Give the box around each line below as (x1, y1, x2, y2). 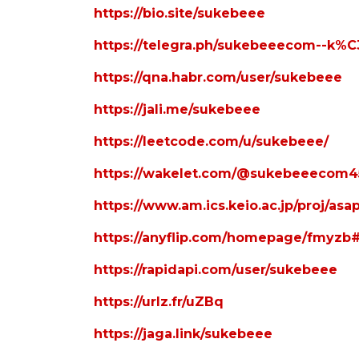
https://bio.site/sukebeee (94, 6, 265, 22)
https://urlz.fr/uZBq (94, 294, 224, 310)
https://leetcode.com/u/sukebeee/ (94, 134, 329, 150)
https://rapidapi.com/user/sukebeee (94, 262, 337, 278)
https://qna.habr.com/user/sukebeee (94, 70, 342, 86)
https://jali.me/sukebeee (94, 102, 260, 118)
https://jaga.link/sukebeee (94, 326, 272, 342)
